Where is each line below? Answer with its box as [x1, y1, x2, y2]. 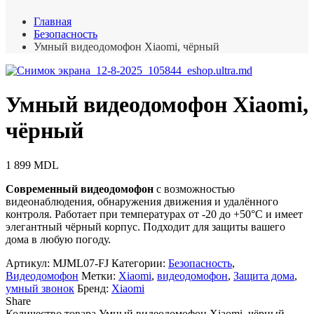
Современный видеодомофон [6, 182, 153, 195]
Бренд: [77, 282, 111, 294]
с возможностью [153, 182, 235, 195]
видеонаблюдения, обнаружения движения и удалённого [6, 195, 278, 207]
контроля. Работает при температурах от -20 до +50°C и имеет [6, 207, 303, 220]
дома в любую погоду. [6, 233, 111, 245]
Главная [34, 15, 71, 27]
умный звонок [6, 282, 74, 294]
